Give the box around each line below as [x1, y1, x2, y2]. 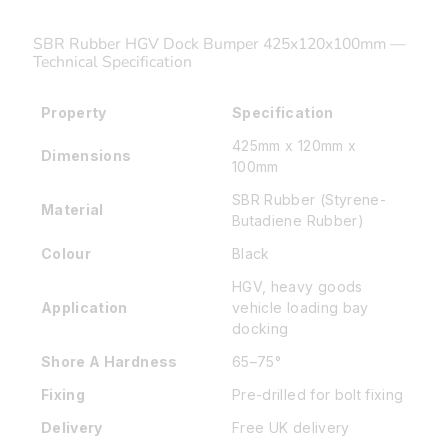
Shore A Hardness [41, 353, 178, 371]
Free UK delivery [232, 419, 350, 437]
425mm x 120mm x [232, 137, 357, 155]
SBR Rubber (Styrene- [232, 191, 386, 209]
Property [41, 104, 107, 122]
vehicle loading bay [232, 299, 369, 317]
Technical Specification [33, 51, 192, 74]
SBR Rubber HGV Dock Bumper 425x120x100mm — [33, 33, 406, 56]
